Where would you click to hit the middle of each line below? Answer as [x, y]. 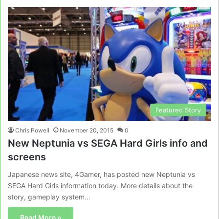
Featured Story [178, 110]
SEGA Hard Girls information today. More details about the [100, 186]
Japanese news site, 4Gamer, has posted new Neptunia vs [101, 175]
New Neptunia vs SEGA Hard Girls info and [108, 143]
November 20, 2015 [87, 131]
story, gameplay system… [49, 197]
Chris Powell [32, 131]
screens [27, 157]
